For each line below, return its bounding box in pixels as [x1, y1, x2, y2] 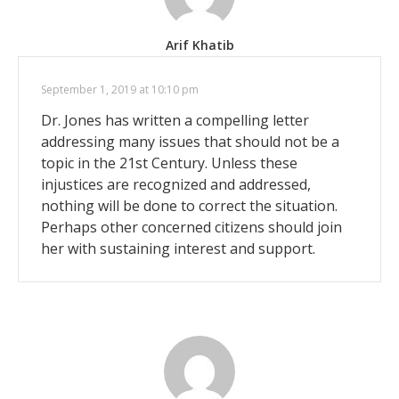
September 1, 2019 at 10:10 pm [41, 81, 199, 97]
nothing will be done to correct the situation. [41, 195, 338, 216]
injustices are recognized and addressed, [41, 174, 311, 194]
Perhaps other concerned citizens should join [41, 216, 342, 237]
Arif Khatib [165, 36, 234, 53]
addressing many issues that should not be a [41, 131, 339, 151]
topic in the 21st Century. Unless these [41, 152, 297, 173]
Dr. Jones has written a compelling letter [41, 110, 309, 130]
